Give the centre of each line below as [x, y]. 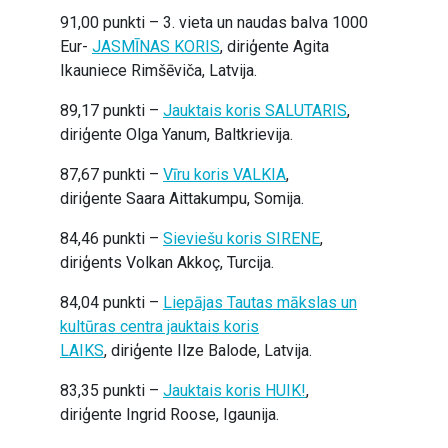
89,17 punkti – [111, 110]
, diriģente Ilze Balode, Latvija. [208, 350]
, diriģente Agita [274, 46]
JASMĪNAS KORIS [156, 46]
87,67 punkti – [111, 174]
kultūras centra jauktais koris [159, 326]
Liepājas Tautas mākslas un [260, 302]
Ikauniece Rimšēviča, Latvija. [158, 70]
